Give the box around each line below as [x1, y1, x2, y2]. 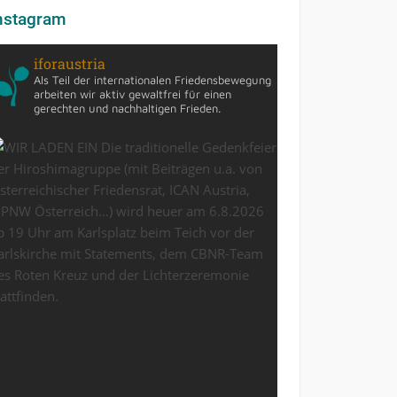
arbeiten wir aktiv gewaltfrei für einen [33, 87, 231, 101]
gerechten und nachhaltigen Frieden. [33, 101, 221, 115]
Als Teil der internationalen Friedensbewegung [33, 73, 271, 87]
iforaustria [33, 54, 105, 73]
